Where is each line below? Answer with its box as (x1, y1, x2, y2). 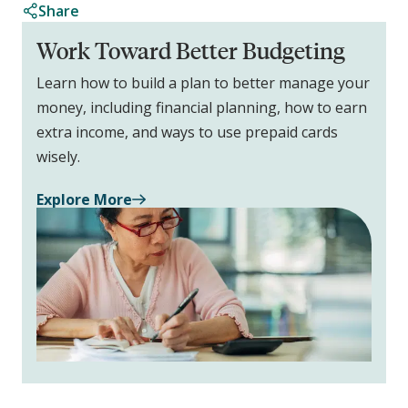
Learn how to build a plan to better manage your (36, 72, 370, 93)
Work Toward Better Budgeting (36, 35, 345, 65)
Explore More (36, 189, 132, 209)
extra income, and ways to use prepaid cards (36, 121, 338, 142)
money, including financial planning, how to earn (36, 97, 367, 117)
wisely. (36, 146, 80, 167)
